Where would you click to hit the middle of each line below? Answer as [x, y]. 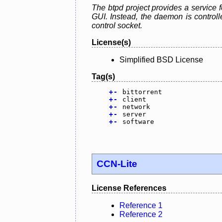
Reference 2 [141, 214]
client [134, 100]
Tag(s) [103, 77]
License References [129, 188]
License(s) [111, 43]
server [134, 114]
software [138, 122]
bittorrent [142, 92]
